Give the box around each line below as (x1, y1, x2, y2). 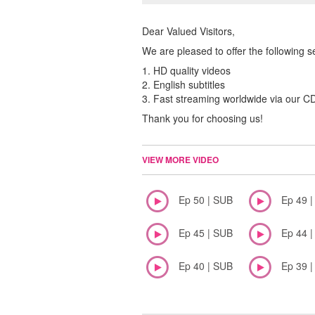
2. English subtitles (142, 77, 225, 92)
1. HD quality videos (142, 63, 231, 78)
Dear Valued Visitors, (142, 24, 235, 39)
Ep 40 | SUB (179, 259, 233, 274)
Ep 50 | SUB (179, 193, 233, 207)
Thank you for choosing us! (142, 111, 263, 126)
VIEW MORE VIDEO (142, 153, 219, 167)
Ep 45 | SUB (179, 226, 233, 240)
